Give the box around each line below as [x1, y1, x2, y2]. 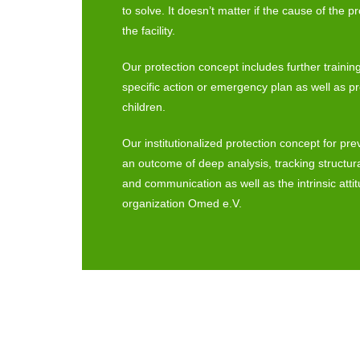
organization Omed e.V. [122, 197, 242, 210]
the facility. [122, 24, 175, 37]
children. [122, 100, 166, 113]
